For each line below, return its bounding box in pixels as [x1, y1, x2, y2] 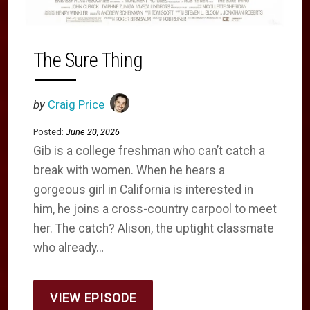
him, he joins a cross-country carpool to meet [33, 201, 277, 216]
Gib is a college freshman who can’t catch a [33, 143, 265, 158]
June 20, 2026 [66, 126, 120, 137]
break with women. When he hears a [33, 163, 225, 177]
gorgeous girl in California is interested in [33, 182, 253, 197]
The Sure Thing [33, 48, 143, 72]
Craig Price [48, 97, 104, 111]
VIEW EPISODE [50, 291, 136, 305]
